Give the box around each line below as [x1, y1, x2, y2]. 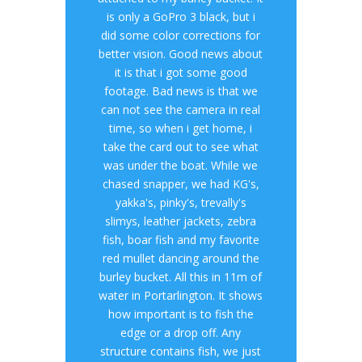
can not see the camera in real [101, 102, 261, 117]
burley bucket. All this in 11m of [99, 269, 263, 284]
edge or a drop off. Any [120, 325, 242, 340]
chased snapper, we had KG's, [102, 176, 259, 192]
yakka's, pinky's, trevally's [115, 195, 246, 210]
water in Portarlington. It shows [99, 288, 263, 303]
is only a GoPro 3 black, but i [106, 9, 255, 24]
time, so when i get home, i [109, 120, 253, 136]
